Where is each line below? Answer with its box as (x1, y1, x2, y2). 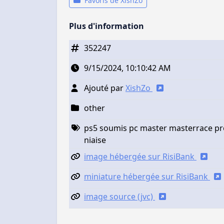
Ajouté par (84, 82, 125, 94)
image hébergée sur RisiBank (84, 151, 196, 162)
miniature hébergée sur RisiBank (84, 171, 210, 182)
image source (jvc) (84, 191, 155, 202)
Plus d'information (69, 20, 144, 32)
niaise (84, 134, 106, 146)
